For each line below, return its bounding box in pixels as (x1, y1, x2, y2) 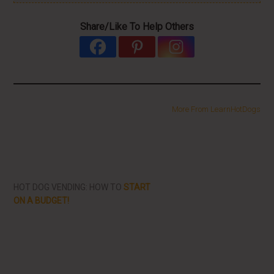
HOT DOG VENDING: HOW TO (13, 182, 124, 192)
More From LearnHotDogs (171, 105, 261, 114)
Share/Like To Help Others (80, 21, 194, 32)
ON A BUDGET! (13, 196, 70, 206)
